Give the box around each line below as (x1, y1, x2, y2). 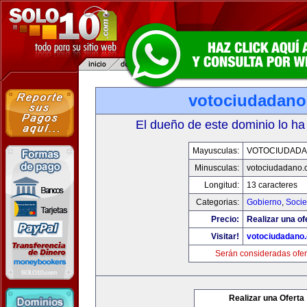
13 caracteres (247, 180, 297, 190)
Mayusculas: (193, 146, 239, 156)
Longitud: (204, 180, 239, 190)
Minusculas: (195, 163, 239, 173)
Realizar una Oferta (229, 293, 304, 303)
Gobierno (247, 197, 282, 207)
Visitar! (211, 232, 239, 241)
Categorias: (196, 197, 239, 207)
